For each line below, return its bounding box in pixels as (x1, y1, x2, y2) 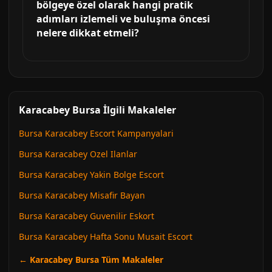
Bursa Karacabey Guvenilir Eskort (19, 210, 154, 222)
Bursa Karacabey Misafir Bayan (19, 189, 145, 201)
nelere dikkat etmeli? (36, 26, 139, 39)
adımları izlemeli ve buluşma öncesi (36, 12, 210, 25)
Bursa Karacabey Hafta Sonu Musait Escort (19, 231, 192, 242)
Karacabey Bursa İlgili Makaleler (19, 103, 176, 117)
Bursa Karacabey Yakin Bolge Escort (19, 169, 164, 180)
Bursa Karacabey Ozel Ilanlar (19, 148, 137, 160)
